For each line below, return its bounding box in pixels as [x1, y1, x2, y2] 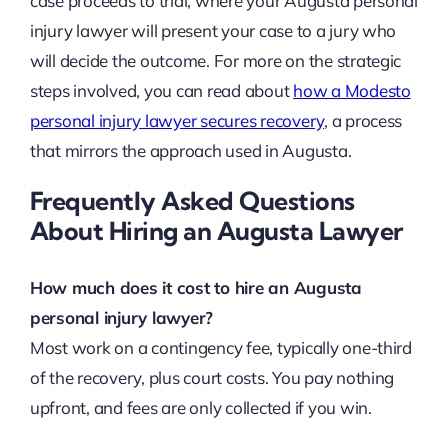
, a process [324, 109, 403, 131]
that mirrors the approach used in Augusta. [29, 139, 352, 161]
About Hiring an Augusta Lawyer [29, 214, 403, 246]
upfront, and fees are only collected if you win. [29, 397, 372, 419]
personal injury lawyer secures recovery [29, 109, 325, 131]
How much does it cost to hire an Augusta [29, 277, 362, 299]
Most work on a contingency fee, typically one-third [29, 337, 412, 359]
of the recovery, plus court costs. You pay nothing [29, 367, 395, 389]
